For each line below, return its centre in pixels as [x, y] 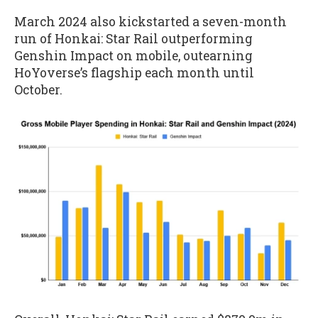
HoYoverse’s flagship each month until [134, 72]
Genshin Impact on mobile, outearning [133, 55]
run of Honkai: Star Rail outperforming [133, 38]
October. [38, 89]
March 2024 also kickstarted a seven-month [150, 21]
